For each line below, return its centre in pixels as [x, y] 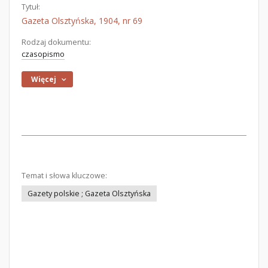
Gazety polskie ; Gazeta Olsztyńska [89, 194]
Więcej [44, 79]
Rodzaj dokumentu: [56, 42]
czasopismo [43, 54]
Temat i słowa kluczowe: [64, 176]
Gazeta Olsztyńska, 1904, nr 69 [82, 21]
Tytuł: [31, 7]
